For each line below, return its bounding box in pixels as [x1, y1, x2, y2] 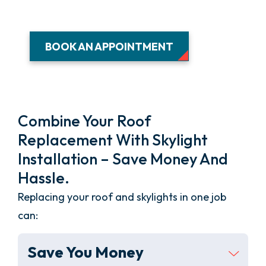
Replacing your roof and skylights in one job [18, 190, 226, 204]
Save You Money [27, 242, 144, 262]
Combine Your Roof [18, 111, 151, 131]
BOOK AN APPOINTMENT [45, 39, 173, 53]
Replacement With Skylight [18, 130, 208, 150]
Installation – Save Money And [18, 149, 228, 169]
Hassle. [18, 168, 69, 188]
